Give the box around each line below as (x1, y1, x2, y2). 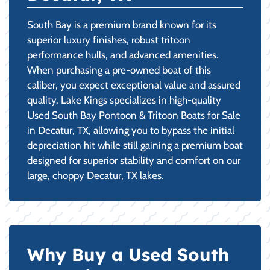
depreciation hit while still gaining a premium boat (27, 139, 243, 151)
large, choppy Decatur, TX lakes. (27, 169, 164, 181)
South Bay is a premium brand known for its (27, 18, 216, 31)
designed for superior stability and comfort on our (27, 154, 240, 166)
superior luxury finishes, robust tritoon (27, 33, 190, 46)
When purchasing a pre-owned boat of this (27, 63, 211, 76)
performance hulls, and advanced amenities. (27, 48, 219, 61)
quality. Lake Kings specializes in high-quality (27, 93, 221, 106)
